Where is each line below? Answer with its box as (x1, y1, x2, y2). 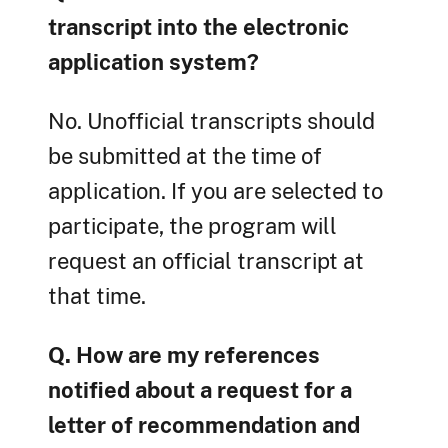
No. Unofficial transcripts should (48, 108, 375, 135)
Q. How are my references (48, 342, 320, 369)
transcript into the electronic (48, 14, 349, 41)
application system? (48, 49, 259, 76)
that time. (48, 283, 146, 310)
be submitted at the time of (48, 143, 322, 170)
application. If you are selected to (48, 178, 383, 205)
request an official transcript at (48, 248, 364, 275)
